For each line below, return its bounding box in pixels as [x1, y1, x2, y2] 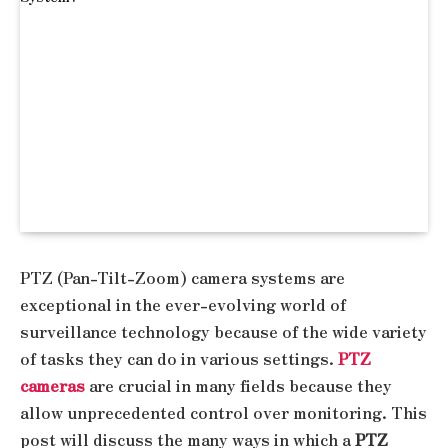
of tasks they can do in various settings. [20, 346, 338, 370]
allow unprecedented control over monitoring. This [20, 400, 427, 424]
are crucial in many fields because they [85, 373, 392, 397]
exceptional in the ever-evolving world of [20, 292, 346, 316]
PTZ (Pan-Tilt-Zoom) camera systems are [20, 265, 345, 289]
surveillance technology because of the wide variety [20, 319, 427, 343]
